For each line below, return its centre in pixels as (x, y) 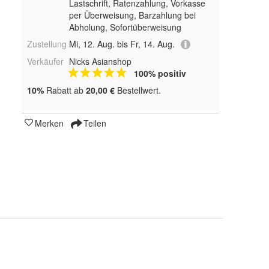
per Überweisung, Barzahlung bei (132, 15)
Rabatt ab (65, 90)
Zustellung (47, 44)
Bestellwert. (138, 90)
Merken (49, 123)
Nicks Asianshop (100, 62)
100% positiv (160, 74)
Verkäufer (45, 62)
